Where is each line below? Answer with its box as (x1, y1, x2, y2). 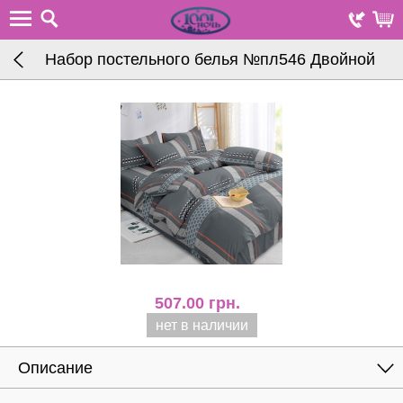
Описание (18, 359, 93, 377)
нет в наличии (155, 318, 248, 333)
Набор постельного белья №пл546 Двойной (45, 50, 375, 68)
